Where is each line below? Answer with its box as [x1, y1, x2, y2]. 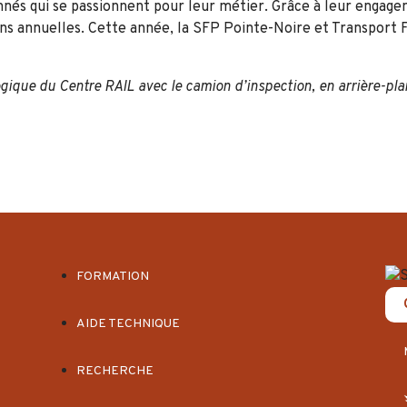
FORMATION [75, 268, 149, 284]
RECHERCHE [75, 362, 154, 379]
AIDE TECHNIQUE [75, 315, 180, 332]
